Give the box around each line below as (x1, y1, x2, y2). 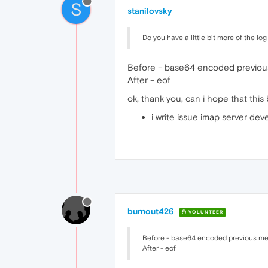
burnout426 (127, 206, 174, 216)
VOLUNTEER (187, 209, 223, 215)
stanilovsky (127, 6, 172, 16)
